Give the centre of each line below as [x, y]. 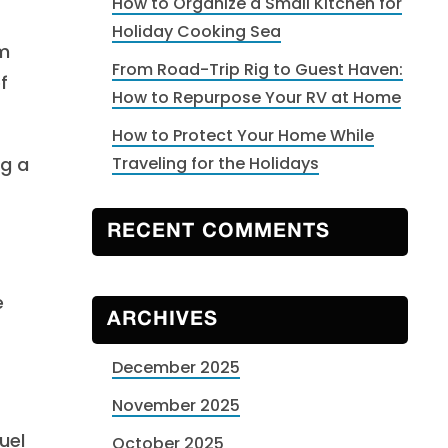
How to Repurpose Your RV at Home [256, 97]
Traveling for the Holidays [215, 163]
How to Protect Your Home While [243, 135]
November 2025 [176, 405]
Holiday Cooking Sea [196, 31]
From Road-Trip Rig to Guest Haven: [257, 69]
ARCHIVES [162, 320]
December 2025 [176, 367]
